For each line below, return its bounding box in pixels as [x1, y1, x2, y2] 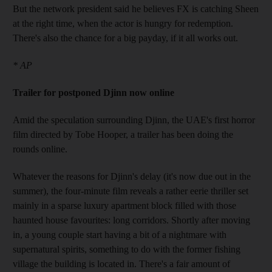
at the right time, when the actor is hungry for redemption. [13, 18, 233, 29]
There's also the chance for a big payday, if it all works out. [13, 32, 238, 43]
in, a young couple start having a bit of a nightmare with [13, 229, 226, 240]
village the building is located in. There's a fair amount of [13, 258, 230, 269]
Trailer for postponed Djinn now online [13, 87, 174, 98]
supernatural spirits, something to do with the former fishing [13, 243, 240, 254]
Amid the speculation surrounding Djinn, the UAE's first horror [13, 114, 255, 125]
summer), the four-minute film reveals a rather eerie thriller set [13, 185, 248, 196]
